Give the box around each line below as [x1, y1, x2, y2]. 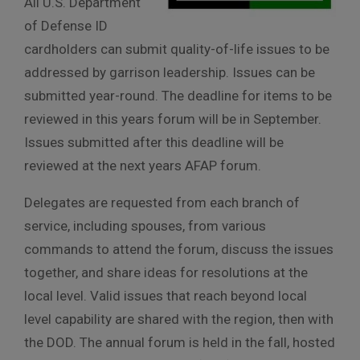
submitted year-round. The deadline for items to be [24, 87, 332, 104]
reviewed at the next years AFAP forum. [24, 157, 264, 174]
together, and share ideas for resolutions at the [24, 264, 308, 280]
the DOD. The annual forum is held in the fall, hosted [24, 333, 335, 350]
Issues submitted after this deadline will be [24, 133, 284, 150]
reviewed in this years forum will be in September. [24, 110, 321, 127]
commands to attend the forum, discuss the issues [24, 240, 333, 257]
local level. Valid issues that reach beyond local [24, 287, 307, 304]
